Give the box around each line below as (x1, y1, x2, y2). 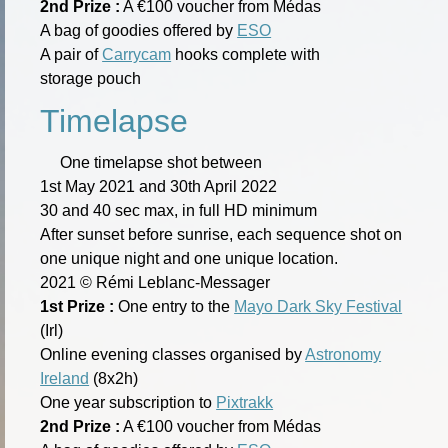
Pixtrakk (216, 393, 274, 411)
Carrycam (102, 45, 172, 63)
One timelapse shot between (60, 153, 263, 171)
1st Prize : (40, 297, 115, 315)
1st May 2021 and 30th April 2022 (40, 177, 278, 195)
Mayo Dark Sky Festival (234, 297, 403, 315)
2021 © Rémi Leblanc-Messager (40, 273, 271, 291)
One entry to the (114, 297, 235, 315)
